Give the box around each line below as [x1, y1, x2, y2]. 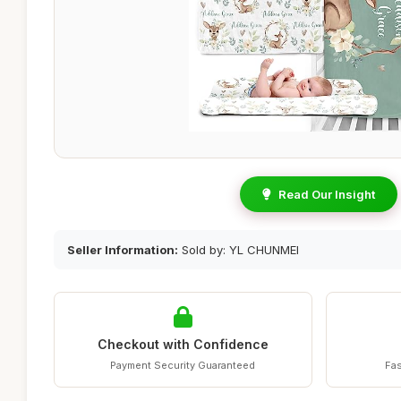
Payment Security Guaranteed [110, 359, 256, 371]
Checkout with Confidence [97, 337, 269, 352]
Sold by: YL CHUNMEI [178, 243, 299, 257]
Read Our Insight [278, 187, 375, 201]
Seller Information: [67, 243, 178, 257]
